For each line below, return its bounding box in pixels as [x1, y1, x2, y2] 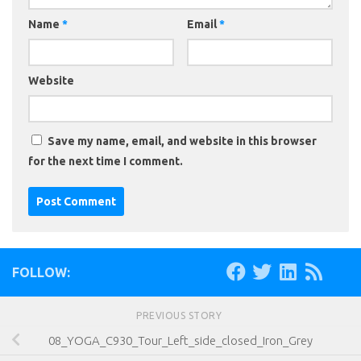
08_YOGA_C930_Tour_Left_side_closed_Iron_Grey [48, 333, 313, 347]
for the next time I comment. [28, 155, 183, 168]
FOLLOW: [12, 265, 70, 280]
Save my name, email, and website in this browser [48, 135, 317, 148]
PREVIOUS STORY [136, 310, 225, 322]
